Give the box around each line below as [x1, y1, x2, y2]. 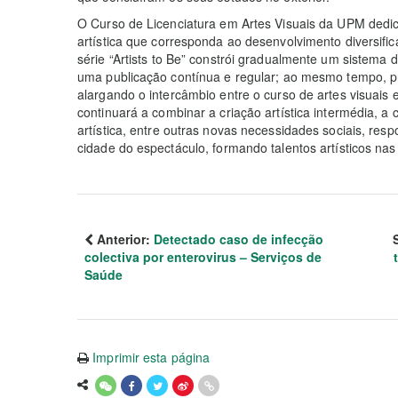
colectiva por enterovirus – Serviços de [84, 247, 322, 266]
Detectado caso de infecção [154, 229, 323, 248]
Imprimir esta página [92, 347, 211, 366]
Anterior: [93, 229, 154, 248]
